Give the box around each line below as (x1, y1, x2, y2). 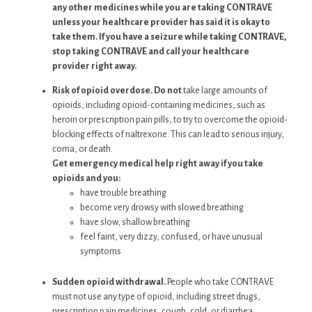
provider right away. (52, 61, 136, 72)
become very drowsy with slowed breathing (80, 203, 244, 213)
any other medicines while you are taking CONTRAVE (52, 3, 272, 13)
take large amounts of (182, 86, 267, 96)
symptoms (80, 247, 121, 257)
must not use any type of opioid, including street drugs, (52, 291, 260, 302)
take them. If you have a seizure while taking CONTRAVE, (52, 32, 286, 42)
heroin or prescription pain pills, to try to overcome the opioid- (52, 115, 288, 125)
